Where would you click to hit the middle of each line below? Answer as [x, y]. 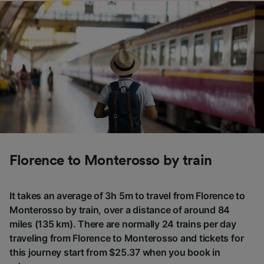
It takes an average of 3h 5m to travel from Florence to [127, 195]
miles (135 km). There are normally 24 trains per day [123, 224]
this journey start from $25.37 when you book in [115, 252]
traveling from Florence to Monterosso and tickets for [127, 238]
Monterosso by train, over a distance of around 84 [120, 209]
